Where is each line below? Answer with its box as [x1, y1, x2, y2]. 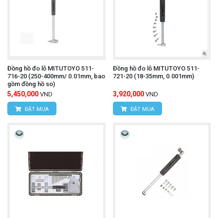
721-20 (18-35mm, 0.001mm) [112, 72, 194, 80]
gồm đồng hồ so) [7, 80, 55, 88]
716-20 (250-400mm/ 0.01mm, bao [7, 72, 105, 80]
